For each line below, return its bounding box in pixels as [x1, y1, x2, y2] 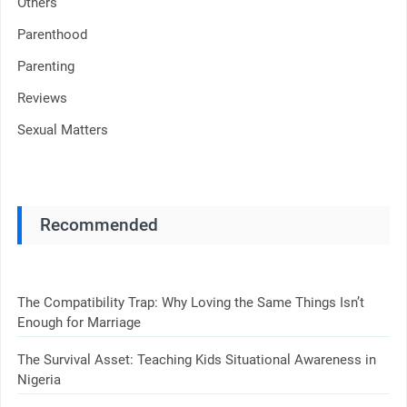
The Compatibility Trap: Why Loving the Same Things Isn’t [16, 294, 364, 312]
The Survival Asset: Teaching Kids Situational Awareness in [16, 352, 376, 369]
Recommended [39, 213, 158, 235]
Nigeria [16, 372, 61, 389]
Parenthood [16, 25, 87, 43]
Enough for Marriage [16, 314, 141, 332]
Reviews [16, 89, 67, 106]
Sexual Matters [16, 121, 108, 138]
